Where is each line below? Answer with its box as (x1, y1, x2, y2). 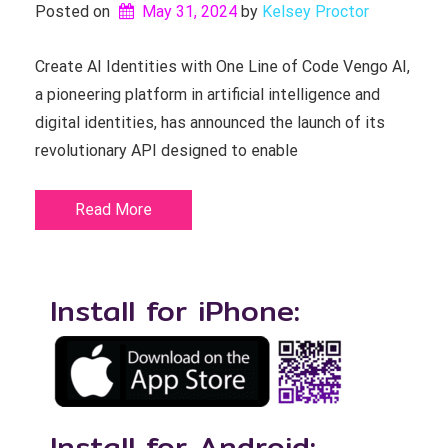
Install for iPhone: (50, 288, 300, 333)
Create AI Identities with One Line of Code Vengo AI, (35, 57, 410, 76)
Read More (75, 200, 152, 219)
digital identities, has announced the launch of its (35, 113, 385, 132)
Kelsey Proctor (261, 2, 369, 21)
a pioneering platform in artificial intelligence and (35, 85, 380, 104)
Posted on (35, 2, 114, 21)
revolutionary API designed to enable (35, 141, 298, 160)
